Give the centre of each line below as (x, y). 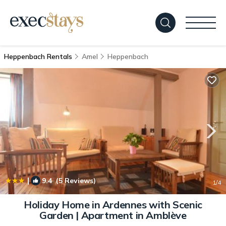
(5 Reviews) (74, 181)
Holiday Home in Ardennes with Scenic (113, 205)
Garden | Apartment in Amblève (113, 215)
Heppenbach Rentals (39, 56)
